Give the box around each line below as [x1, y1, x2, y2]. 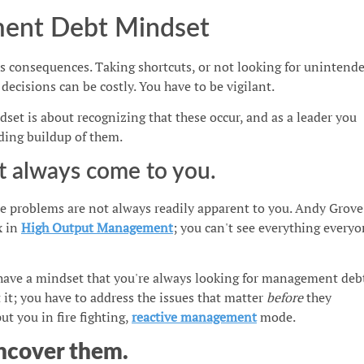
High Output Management [20, 218, 173, 236]
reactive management [131, 308, 257, 327]
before [266, 288, 306, 307]
